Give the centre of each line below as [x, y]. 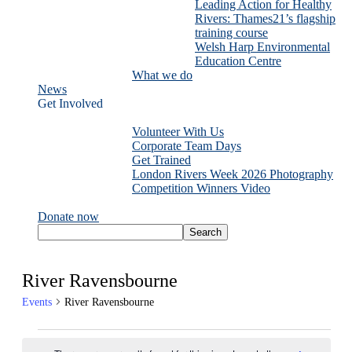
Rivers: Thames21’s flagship [265, 18]
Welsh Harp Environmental [262, 46]
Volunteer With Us [178, 131]
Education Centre [238, 60]
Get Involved [70, 103]
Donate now [68, 216]
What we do [162, 75]
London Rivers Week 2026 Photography [233, 174]
